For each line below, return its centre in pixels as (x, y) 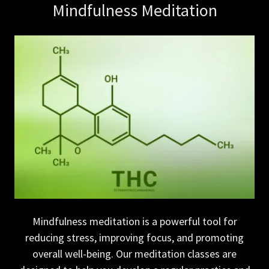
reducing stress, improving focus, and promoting (134, 238)
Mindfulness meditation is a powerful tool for (134, 222)
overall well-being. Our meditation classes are (134, 254)
